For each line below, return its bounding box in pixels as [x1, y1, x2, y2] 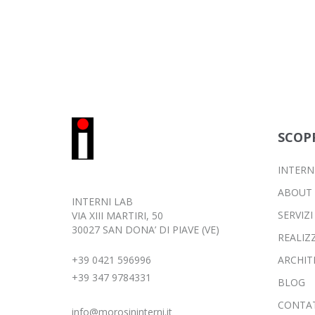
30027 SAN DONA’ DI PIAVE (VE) [72, 223, 219, 236]
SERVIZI [277, 208, 313, 221]
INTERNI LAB [72, 195, 133, 208]
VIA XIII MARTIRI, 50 [72, 209, 163, 222]
